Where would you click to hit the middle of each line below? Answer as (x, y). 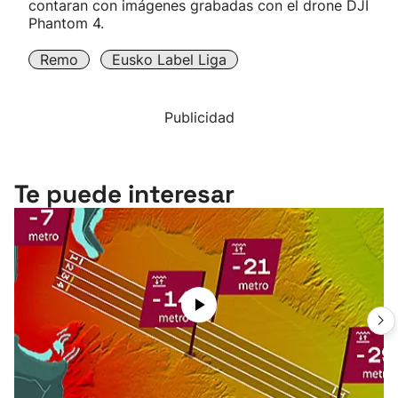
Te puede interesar (124, 194)
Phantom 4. (66, 23)
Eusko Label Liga (169, 60)
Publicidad (199, 117)
